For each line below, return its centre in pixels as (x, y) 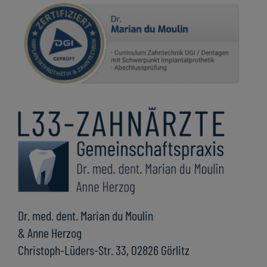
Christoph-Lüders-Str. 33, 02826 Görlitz (104, 249)
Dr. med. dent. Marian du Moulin (86, 215)
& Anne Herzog (50, 232)
